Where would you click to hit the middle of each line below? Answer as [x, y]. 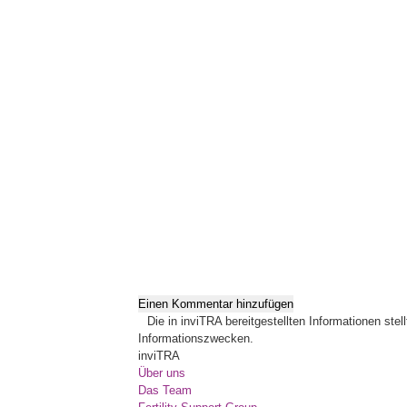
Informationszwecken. [196, 338]
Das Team [165, 390]
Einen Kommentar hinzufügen [216, 304]
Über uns [162, 373]
